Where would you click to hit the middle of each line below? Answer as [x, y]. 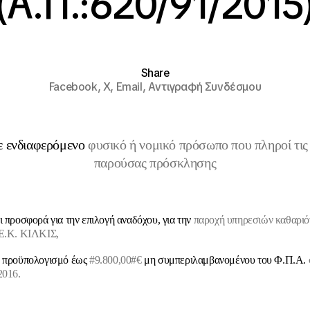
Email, [132, 87]
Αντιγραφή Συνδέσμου [204, 87]
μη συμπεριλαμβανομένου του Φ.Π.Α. [226, 260]
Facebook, [76, 87]
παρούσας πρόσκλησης [155, 163]
